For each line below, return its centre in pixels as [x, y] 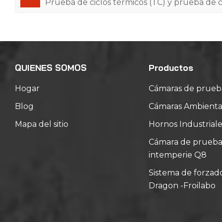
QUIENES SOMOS [51, 68]
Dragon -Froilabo [182, 186]
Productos [171, 68]
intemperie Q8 [177, 155]
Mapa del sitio [42, 124]
